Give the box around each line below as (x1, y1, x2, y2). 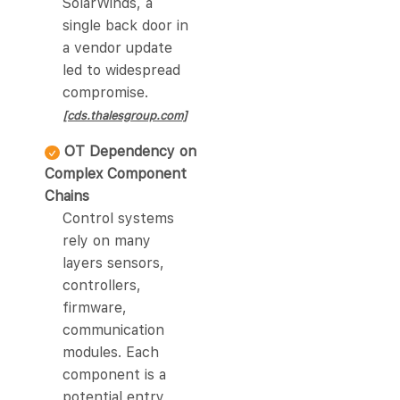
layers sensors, (62, 254, 164, 272)
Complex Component (45, 165, 187, 183)
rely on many (62, 232, 151, 250)
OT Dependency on (64, 143, 196, 161)
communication (62, 321, 164, 339)
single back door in (62, 17, 188, 35)
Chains (45, 187, 89, 205)
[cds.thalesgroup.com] (62, 109, 187, 123)
